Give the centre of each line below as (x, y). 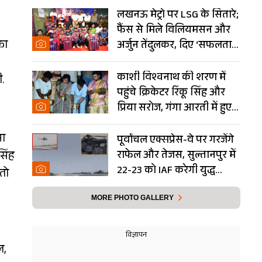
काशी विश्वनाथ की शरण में (171, 79)
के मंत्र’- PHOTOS (152, 62)
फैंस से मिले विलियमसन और (174, 31)
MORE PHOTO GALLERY (132, 198)
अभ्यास (132, 187)
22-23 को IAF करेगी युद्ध (166, 172)
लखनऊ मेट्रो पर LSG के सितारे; (178, 16)
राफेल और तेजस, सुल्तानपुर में (176, 156)
